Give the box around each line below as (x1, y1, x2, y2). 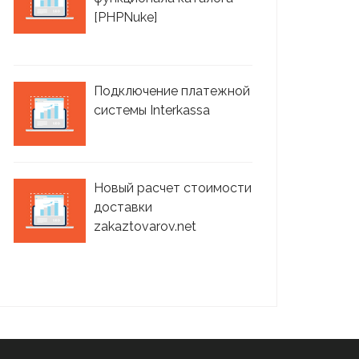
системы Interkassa (94, 103, 210, 118)
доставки (94, 200, 152, 215)
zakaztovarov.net (94, 219, 196, 234)
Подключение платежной (94, 83, 250, 99)
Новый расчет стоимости (94, 180, 252, 196)
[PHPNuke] (94, 10, 157, 25)
